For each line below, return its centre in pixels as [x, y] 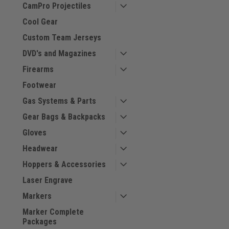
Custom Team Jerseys [62, 37]
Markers [37, 196]
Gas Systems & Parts [59, 101]
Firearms [38, 69]
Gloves [35, 132]
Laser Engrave [48, 180]
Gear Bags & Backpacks [64, 117]
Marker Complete [53, 212]
